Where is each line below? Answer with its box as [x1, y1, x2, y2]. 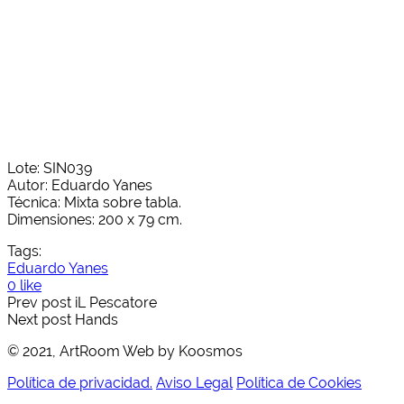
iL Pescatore [75, 293, 157, 311]
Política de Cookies [236, 373, 362, 391]
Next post [7, 310, 71, 328]
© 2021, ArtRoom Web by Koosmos [7, 342, 243, 360]
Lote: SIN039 [7, 159, 92, 177]
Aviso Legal [156, 373, 233, 391]
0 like [7, 276, 41, 294]
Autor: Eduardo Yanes [7, 176, 152, 194]
